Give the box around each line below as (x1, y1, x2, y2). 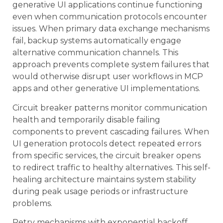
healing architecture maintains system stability (12, 174, 196, 184)
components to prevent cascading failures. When (12, 126, 209, 136)
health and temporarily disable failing (12, 114, 160, 124)
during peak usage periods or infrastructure (12, 186, 188, 196)
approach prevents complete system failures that (12, 60, 210, 70)
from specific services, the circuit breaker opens (12, 150, 201, 160)
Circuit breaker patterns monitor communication (12, 103, 207, 112)
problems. (12, 198, 52, 208)
